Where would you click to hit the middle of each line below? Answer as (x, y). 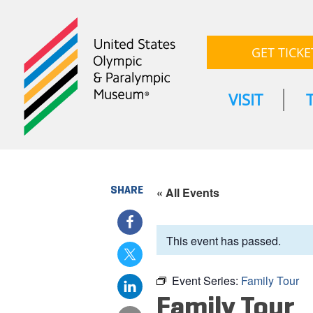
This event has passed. (223, 241)
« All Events (188, 192)
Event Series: (206, 281)
